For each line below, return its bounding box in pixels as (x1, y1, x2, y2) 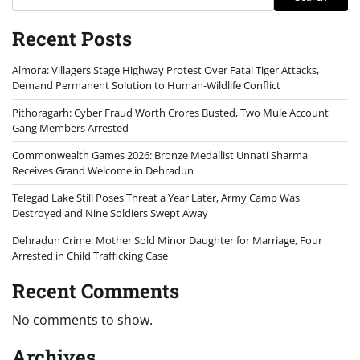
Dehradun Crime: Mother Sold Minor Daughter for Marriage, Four (12, 232, 322, 247)
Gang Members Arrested (12, 120, 129, 135)
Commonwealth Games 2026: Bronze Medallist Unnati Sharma (12, 147, 308, 162)
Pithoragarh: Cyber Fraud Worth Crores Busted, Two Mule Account (12, 104, 329, 120)
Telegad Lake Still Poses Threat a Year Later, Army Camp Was (12, 190, 300, 205)
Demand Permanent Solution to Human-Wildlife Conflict (12, 77, 280, 92)
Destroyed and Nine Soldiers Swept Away (12, 205, 208, 220)
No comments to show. (12, 310, 153, 329)
